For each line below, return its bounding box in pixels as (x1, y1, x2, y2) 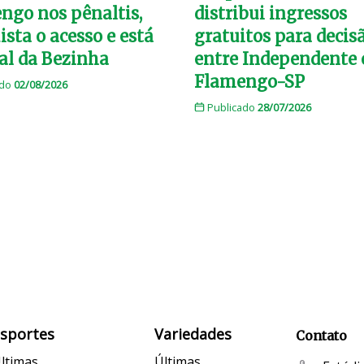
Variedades (154, 323, 232, 344)
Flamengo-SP (194, 71, 305, 92)
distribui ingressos (194, 2, 347, 24)
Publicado (204, 99, 258, 115)
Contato (295, 327, 347, 344)
